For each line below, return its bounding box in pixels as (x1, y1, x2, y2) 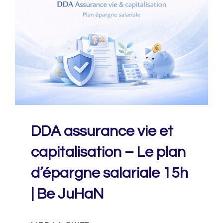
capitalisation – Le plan (31, 144, 186, 160)
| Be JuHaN (31, 186, 104, 202)
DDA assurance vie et (31, 123, 174, 139)
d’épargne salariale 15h (31, 165, 189, 181)
